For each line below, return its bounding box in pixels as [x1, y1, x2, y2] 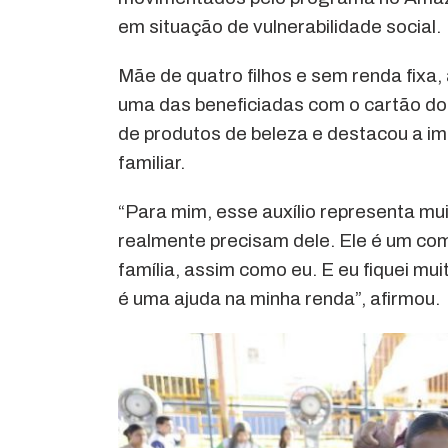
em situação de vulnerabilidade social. [118, 15, 442, 37]
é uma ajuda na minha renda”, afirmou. [118, 287, 441, 309]
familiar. [118, 151, 186, 173]
